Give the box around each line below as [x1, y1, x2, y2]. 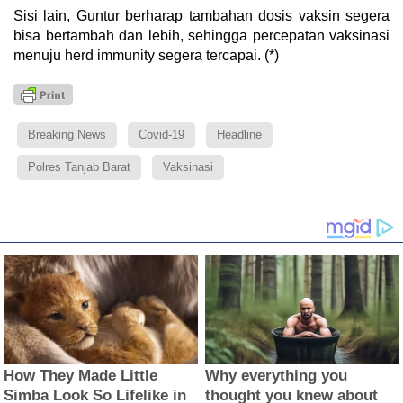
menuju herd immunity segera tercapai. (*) [13, 47, 279, 63]
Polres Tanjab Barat [28, 159, 130, 174]
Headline [217, 127, 262, 141]
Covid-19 [139, 127, 184, 141]
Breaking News [28, 127, 106, 141]
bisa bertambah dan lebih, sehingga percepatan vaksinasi [13, 27, 390, 43]
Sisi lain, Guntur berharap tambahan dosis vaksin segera [13, 7, 390, 23]
